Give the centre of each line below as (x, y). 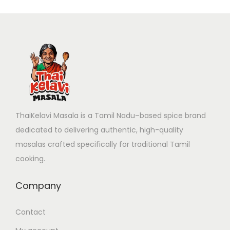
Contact (31, 212)
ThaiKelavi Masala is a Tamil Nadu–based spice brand (111, 115)
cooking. (30, 158)
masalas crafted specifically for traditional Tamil (103, 144)
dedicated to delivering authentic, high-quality (99, 130)
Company (38, 185)
